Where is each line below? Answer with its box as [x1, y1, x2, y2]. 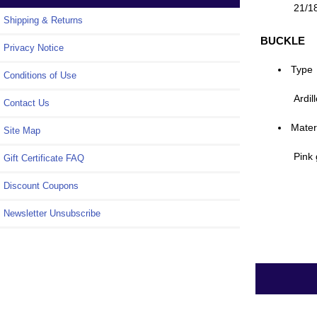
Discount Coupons [4, 180, 79, 191]
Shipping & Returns [4, 14, 83, 25]
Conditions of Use [4, 69, 76, 81]
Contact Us [4, 97, 50, 108]
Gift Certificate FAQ [4, 152, 84, 163]
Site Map [4, 125, 40, 136]
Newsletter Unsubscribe [4, 207, 100, 219]
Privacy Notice [4, 42, 64, 53]
